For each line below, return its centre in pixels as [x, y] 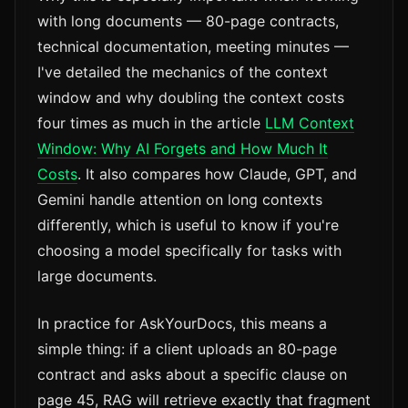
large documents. [97, 276]
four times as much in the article [151, 123]
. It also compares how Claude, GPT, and [217, 174]
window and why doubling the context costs [191, 98]
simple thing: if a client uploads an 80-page [187, 349]
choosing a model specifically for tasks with [189, 251]
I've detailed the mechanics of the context [183, 72]
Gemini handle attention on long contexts [180, 200]
